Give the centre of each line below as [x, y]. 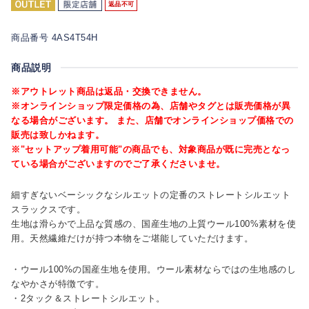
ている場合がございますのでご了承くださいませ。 [118, 163]
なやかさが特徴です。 [58, 283]
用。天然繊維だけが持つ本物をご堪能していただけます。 [132, 238]
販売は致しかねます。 [58, 134]
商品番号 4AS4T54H [54, 37]
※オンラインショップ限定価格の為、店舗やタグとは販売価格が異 [151, 106]
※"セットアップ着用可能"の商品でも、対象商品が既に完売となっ [151, 149]
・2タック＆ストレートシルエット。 [88, 298]
